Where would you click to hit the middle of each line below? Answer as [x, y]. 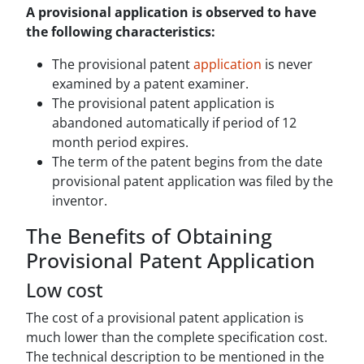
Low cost [65, 290]
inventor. [80, 201]
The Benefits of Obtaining [149, 236]
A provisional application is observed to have [171, 13]
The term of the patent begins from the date [187, 162]
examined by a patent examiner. [150, 84]
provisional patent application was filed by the [193, 182]
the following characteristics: [121, 32]
